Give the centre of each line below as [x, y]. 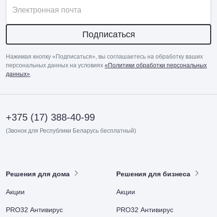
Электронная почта [47, 10]
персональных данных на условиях [55, 65]
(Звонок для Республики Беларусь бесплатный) [71, 131]
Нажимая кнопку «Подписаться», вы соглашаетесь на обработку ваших [104, 56]
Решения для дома [38, 174]
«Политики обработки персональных [156, 65]
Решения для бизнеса [153, 174]
